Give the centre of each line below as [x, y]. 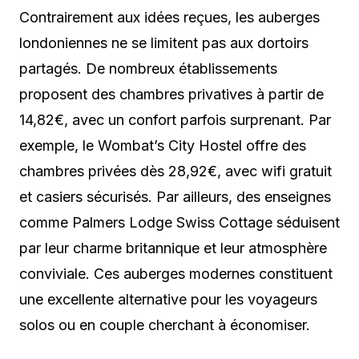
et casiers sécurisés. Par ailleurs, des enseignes [175, 197]
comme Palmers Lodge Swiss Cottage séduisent [179, 223]
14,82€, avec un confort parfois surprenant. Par [175, 120]
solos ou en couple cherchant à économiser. [165, 325]
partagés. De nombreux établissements [148, 69]
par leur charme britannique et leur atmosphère [173, 248]
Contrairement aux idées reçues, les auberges [169, 18]
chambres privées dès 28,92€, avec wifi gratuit [175, 171]
